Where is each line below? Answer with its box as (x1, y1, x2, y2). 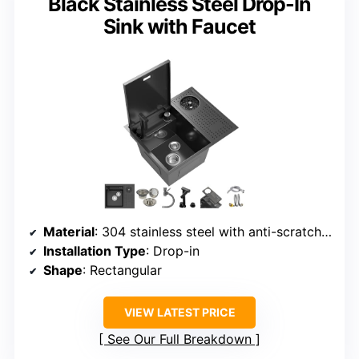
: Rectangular (83, 261, 162, 278)
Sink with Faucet (103, 14, 256, 39)
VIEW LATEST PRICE (123, 305, 236, 319)
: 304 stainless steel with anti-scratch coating (95, 223, 321, 240)
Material (43, 223, 95, 240)
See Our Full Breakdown (107, 330, 252, 347)
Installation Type (43, 242, 146, 259)
